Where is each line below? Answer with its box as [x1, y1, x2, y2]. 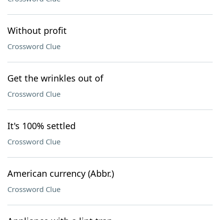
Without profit [7, 25, 67, 36]
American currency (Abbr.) [7, 167, 114, 179]
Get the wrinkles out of [7, 72, 103, 84]
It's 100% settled [7, 120, 76, 132]
